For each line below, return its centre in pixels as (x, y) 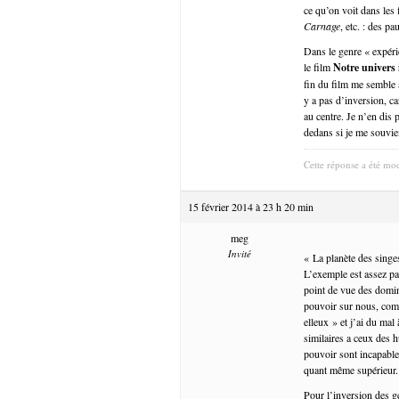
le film (318, 66)
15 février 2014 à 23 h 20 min (251, 206)
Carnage (322, 25)
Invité (239, 253)
